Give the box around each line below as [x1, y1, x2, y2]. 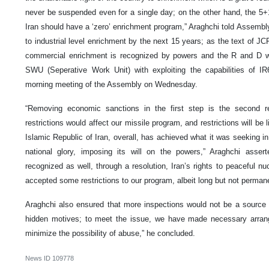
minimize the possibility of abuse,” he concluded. [25, 229, 198, 238]
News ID [25, 255, 52, 262]
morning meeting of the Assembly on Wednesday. [25, 80, 198, 89]
